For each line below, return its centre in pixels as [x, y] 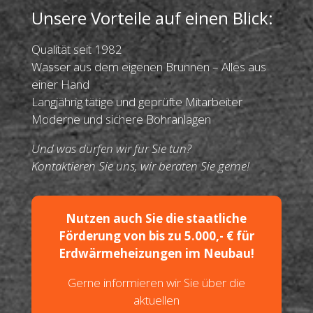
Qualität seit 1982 [77, 49]
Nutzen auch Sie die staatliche [156, 218]
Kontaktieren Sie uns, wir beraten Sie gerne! [140, 166]
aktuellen [156, 300]
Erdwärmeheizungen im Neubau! [156, 253]
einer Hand [60, 84]
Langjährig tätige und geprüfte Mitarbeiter [137, 101]
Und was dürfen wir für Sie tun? [111, 148]
